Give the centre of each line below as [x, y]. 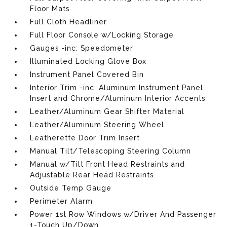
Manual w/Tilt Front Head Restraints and [108, 164]
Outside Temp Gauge [71, 188]
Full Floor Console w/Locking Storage [102, 35]
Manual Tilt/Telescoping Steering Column [111, 151]
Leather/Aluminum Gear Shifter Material [107, 111]
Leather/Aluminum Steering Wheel [97, 124]
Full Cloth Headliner [69, 22]
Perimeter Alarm [62, 201]
